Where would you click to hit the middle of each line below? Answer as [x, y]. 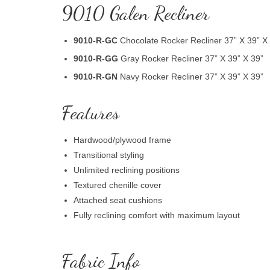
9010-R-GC [97, 40]
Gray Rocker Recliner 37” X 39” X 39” [191, 58]
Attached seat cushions [118, 200]
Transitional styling [109, 155]
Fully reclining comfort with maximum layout [157, 215]
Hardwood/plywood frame [122, 140]
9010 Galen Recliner [135, 13]
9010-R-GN [96, 76]
